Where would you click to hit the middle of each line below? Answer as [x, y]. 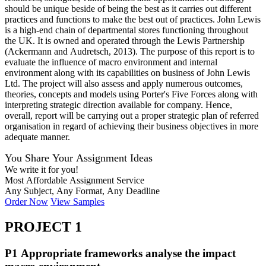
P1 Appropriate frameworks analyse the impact [120, 253]
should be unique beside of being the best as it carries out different [128, 8]
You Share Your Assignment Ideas [79, 158]
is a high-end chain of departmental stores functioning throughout [126, 30]
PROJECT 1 [43, 227]
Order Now [26, 201]
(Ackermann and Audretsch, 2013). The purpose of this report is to [130, 51]
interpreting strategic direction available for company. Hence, [118, 104]
